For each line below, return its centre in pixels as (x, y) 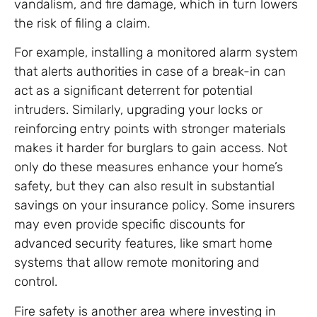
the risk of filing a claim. (82, 23)
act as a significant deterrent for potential (133, 91)
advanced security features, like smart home (143, 244)
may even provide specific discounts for (129, 225)
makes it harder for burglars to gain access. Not (151, 148)
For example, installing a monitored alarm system (156, 53)
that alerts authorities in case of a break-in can (150, 72)
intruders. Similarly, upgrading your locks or (138, 110)
